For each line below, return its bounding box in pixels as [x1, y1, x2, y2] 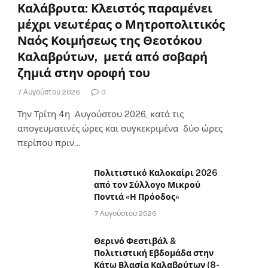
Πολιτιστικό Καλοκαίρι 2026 [94, 168, 217, 178]
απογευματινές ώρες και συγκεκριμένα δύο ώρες [17, 123, 223, 134]
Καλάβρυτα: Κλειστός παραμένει [17, 1, 212, 16]
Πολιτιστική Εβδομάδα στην [94, 248, 214, 258]
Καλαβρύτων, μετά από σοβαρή [17, 50, 208, 65]
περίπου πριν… [17, 138, 81, 148]
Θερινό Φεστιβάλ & [94, 236, 176, 246]
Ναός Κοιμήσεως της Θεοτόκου [17, 33, 202, 48]
